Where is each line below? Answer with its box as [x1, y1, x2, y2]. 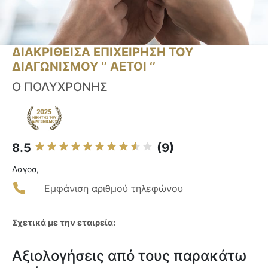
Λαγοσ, [12, 164, 39, 175]
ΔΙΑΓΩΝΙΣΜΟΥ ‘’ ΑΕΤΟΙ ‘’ [12, 59, 156, 74]
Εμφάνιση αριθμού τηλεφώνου [44, 182, 183, 195]
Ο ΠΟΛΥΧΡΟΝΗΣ [12, 80, 108, 95]
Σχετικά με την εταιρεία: [12, 217, 115, 228]
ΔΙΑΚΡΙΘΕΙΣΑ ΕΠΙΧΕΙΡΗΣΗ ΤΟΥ [12, 45, 193, 60]
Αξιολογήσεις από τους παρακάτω [12, 247, 246, 265]
